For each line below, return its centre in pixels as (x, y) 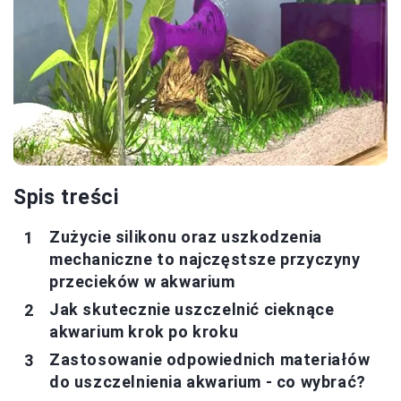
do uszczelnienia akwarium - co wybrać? (208, 382)
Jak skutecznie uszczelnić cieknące (192, 310)
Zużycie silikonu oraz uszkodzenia (186, 237)
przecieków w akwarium (142, 282)
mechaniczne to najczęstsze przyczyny (205, 260)
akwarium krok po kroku (144, 332)
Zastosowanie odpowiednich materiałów (210, 360)
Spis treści (66, 198)
